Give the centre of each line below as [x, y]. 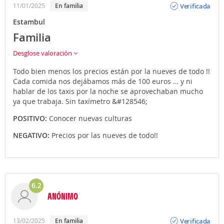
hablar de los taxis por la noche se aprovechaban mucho [108, 91]
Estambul [29, 22]
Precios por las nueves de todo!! [105, 135]
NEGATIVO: [32, 135]
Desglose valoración [43, 53]
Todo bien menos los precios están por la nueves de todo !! [111, 71]
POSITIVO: [31, 118]
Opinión [192, 213]
